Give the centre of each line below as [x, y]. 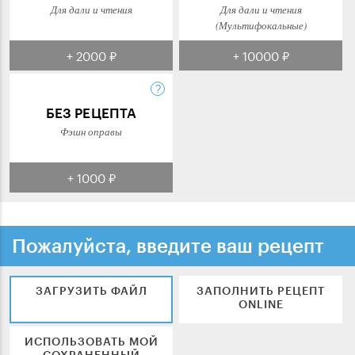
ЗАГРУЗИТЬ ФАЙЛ [91, 290]
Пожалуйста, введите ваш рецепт [168, 245]
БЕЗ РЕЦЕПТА [91, 112]
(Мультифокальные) [261, 25]
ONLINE [261, 303]
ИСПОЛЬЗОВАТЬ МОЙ [91, 341]
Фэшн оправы [91, 131]
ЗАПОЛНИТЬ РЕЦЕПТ [261, 290]
